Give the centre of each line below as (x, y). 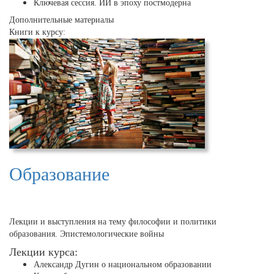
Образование (59, 174)
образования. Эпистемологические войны (87, 234)
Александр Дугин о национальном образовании (123, 265)
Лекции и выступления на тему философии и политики (113, 222)
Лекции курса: (43, 252)
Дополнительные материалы (61, 20)
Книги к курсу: (37, 32)
